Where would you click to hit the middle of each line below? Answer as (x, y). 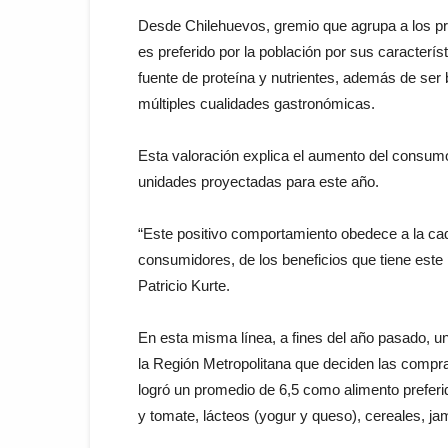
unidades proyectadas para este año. (258, 181)
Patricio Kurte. (184, 285)
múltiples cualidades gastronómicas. (256, 103)
